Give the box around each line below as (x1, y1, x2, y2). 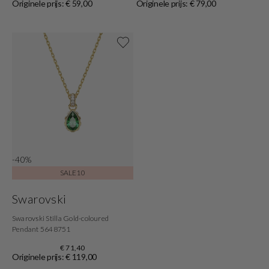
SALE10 (59, 168, 85, 178)
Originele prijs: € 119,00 (12, 252, 97, 262)
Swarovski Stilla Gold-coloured (12, 214, 109, 223)
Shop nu (183, 27, 210, 37)
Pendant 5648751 (12, 225, 71, 234)
